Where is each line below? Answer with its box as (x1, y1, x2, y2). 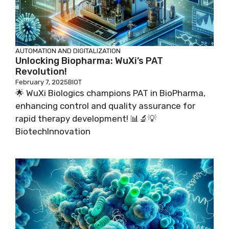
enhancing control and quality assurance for (15, 100, 195, 111)
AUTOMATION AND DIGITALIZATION (15, 47, 121, 55)
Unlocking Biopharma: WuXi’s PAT (15, 55, 163, 66)
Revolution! (15, 65, 67, 77)
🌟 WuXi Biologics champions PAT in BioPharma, (15, 87, 205, 98)
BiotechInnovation (15, 126, 90, 136)
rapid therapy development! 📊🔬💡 (15, 113, 156, 124)
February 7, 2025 (15, 78, 68, 86)
